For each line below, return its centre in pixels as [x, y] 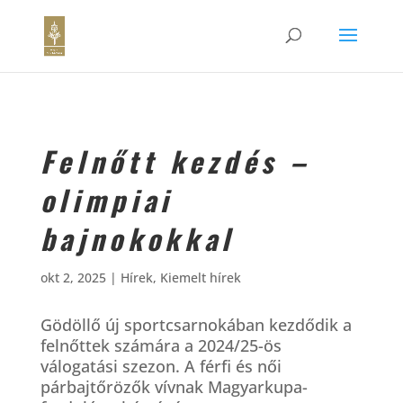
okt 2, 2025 [73, 278]
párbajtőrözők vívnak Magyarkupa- [174, 387]
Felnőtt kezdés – [175, 161]
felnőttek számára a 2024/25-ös [161, 345]
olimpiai [106, 200]
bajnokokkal [137, 238]
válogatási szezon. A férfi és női [161, 366]
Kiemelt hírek [200, 278]
